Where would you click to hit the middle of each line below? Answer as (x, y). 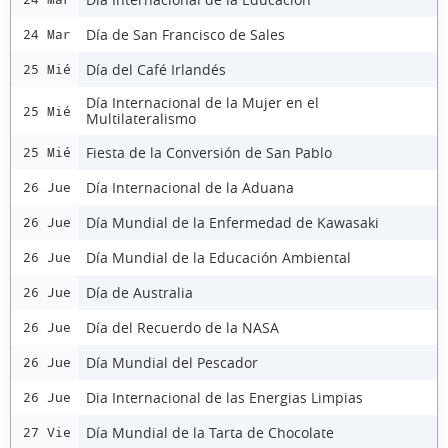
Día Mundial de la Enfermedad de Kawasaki (232, 222)
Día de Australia (139, 292)
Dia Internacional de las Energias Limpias (224, 397)
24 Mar (47, 34)
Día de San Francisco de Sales (185, 34)
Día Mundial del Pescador (172, 362)
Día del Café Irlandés (156, 69)
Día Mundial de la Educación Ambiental (218, 257)
